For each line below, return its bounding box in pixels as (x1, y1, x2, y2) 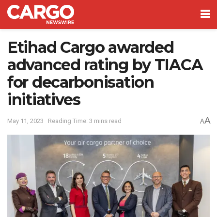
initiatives (7, 90, 80, 109)
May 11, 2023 (7, 117, 44, 125)
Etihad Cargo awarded (7, 38, 174, 57)
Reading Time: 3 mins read (48, 117, 122, 125)
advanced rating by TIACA (7, 55, 203, 74)
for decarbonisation (7, 73, 154, 92)
